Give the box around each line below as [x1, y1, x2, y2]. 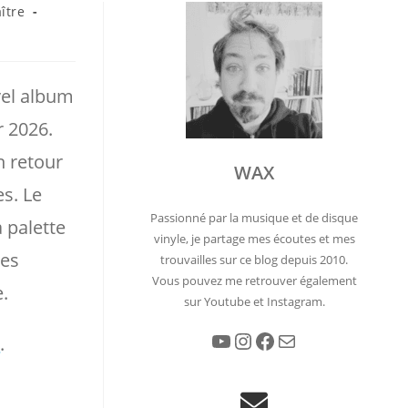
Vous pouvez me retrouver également [151, 272, 357, 289]
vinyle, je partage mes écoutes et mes [153, 230, 355, 247]
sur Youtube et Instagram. [183, 293, 325, 310]
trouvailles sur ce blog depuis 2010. [160, 251, 349, 268]
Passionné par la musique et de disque [150, 209, 359, 226]
